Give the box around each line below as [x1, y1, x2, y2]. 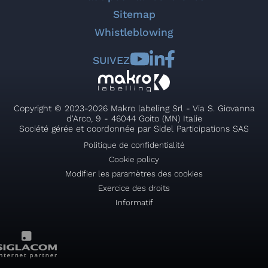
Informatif [115, 197, 153, 207]
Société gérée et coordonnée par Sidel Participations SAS [19, 123, 249, 133]
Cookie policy [109, 154, 159, 164]
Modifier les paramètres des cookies [65, 168, 203, 178]
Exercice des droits [98, 182, 170, 193]
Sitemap [112, 8, 156, 21]
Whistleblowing [95, 26, 173, 39]
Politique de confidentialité [83, 139, 185, 150]
